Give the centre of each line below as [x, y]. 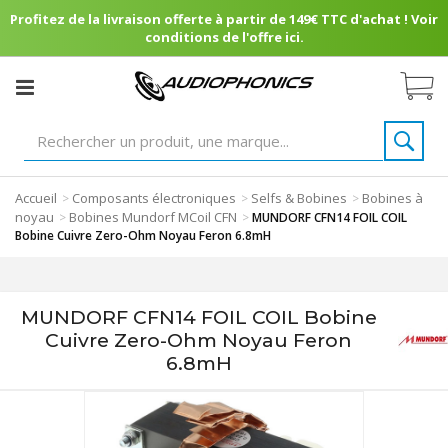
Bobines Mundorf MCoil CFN [153, 217]
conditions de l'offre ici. [224, 37]
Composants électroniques [154, 198]
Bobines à [392, 198]
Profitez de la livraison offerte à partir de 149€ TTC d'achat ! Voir [224, 19]
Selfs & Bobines [299, 198]
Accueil [36, 198]
